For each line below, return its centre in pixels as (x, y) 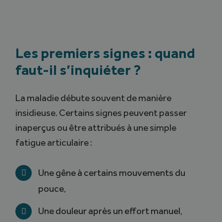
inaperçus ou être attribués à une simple (96, 128)
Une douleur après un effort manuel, (110, 211)
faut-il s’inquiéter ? (78, 70)
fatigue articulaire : (54, 143)
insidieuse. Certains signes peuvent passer (101, 113)
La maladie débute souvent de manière (94, 98)
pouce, (52, 189)
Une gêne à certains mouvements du (111, 173)
